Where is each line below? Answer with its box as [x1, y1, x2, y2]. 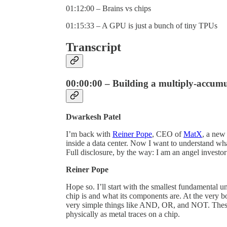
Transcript [66, 41, 121, 54]
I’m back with [66, 129, 112, 138]
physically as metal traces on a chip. [66, 209, 180, 218]
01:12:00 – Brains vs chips [66, 4, 151, 13]
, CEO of [152, 129, 183, 138]
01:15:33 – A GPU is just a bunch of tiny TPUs [66, 21, 217, 30]
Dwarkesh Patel [66, 112, 121, 121]
